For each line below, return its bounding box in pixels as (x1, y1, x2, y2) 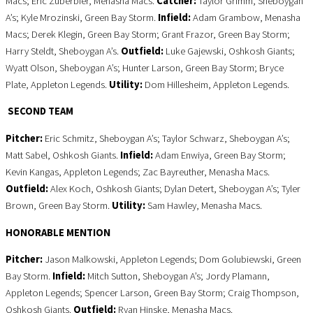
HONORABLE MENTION (6, 226, 110, 239)
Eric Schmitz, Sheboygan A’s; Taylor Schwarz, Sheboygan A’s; (43, 132, 290, 145)
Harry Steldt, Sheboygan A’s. (6, 44, 121, 57)
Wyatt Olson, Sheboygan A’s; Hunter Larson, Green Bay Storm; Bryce (6, 61, 284, 74)
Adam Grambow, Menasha (191, 10, 300, 24)
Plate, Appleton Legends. (6, 78, 109, 91)
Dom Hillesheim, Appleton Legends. (143, 78, 289, 91)
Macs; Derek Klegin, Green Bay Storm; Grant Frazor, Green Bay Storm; (6, 27, 290, 41)
